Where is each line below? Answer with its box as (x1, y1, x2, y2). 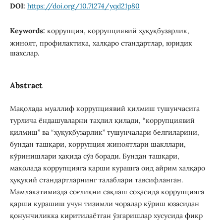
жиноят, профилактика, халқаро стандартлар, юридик (9, 38, 192, 48)
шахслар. (9, 48, 39, 57)
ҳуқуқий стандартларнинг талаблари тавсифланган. (9, 175, 183, 185)
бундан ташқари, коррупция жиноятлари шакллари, (9, 140, 186, 149)
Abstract (9, 80, 43, 90)
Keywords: (9, 26, 47, 35)
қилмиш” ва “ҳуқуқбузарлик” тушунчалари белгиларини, (9, 128, 199, 137)
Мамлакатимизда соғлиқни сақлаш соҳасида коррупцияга (9, 187, 204, 197)
